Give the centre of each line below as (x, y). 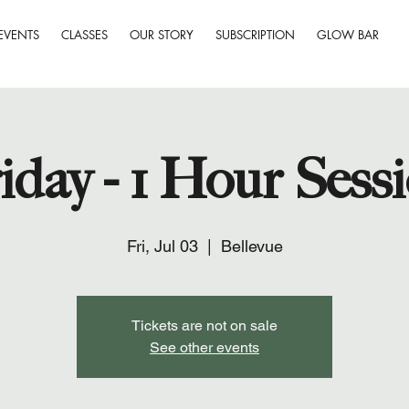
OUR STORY (162, 35)
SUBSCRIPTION (256, 35)
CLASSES (85, 35)
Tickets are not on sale (204, 325)
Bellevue (252, 246)
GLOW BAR (348, 35)
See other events (204, 347)
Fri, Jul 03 (162, 246)
